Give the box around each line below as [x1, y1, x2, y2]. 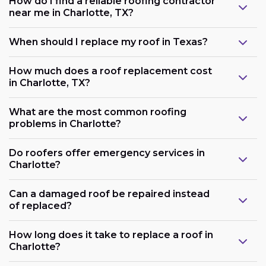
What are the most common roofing [9, 106, 186, 118]
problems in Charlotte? [9, 118, 121, 130]
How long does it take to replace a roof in [9, 229, 213, 241]
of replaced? [9, 200, 72, 212]
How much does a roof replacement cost [9, 65, 212, 77]
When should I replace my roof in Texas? [9, 36, 208, 48]
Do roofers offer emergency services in [9, 147, 205, 159]
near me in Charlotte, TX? [9, 7, 134, 19]
